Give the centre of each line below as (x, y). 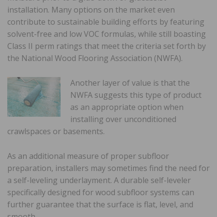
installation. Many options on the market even (91, 9)
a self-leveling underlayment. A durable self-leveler (99, 180)
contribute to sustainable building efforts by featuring (106, 22)
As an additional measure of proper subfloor (88, 156)
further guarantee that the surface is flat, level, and (100, 204)
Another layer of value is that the (130, 83)
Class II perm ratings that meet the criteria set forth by (107, 46)
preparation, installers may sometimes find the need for (108, 168)
